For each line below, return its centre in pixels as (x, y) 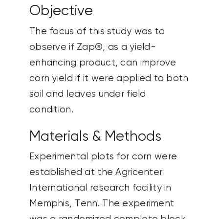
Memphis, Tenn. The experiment (102, 204)
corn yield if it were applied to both (109, 78)
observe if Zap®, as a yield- (92, 47)
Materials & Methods (95, 137)
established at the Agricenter (96, 173)
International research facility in (100, 188)
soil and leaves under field (88, 94)
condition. (51, 109)
